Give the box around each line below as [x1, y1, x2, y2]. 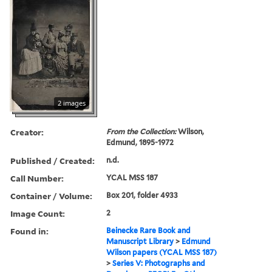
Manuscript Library [106, 236, 174, 246]
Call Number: [10, 172, 64, 184]
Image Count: [10, 207, 65, 219]
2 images [58, 98, 86, 107]
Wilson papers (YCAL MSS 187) [106, 247, 217, 257]
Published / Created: [10, 154, 95, 166]
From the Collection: [106, 126, 178, 136]
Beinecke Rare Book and [106, 225, 191, 235]
